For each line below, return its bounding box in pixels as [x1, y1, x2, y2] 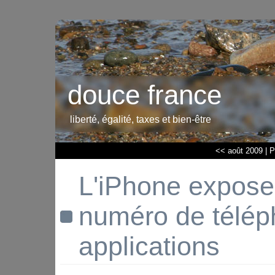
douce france [68, 80, 222, 110]
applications [79, 231, 220, 261]
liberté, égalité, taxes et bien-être [70, 114, 211, 125]
